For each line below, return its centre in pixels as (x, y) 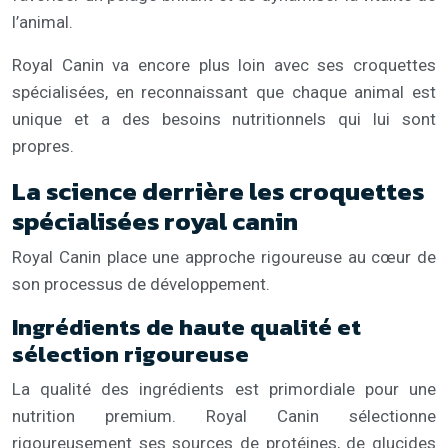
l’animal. (42, 21)
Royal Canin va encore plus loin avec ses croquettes (224, 64)
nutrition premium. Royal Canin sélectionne (224, 415)
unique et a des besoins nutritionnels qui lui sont (224, 118)
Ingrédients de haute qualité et (186, 326)
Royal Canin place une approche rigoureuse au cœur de (224, 256)
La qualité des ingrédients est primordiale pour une (224, 388)
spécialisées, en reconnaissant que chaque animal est (224, 91)
